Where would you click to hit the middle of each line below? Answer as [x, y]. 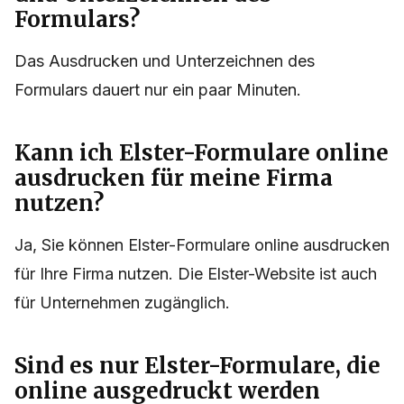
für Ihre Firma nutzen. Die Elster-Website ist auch [196, 274]
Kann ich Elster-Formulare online [202, 153]
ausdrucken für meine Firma [174, 179]
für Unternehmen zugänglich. [122, 303]
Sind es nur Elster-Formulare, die [197, 366]
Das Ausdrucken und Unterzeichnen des [165, 61]
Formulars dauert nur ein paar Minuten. [158, 90]
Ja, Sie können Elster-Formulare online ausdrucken [202, 245]
